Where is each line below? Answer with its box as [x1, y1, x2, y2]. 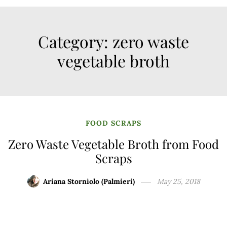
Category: [38, 30, 112, 53]
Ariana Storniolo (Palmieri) [43, 177, 135, 186]
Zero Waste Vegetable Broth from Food [8, 136, 219, 153]
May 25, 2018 [157, 177, 200, 186]
